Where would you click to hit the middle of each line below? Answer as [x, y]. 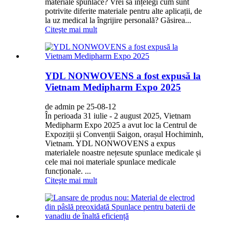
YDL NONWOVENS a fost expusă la [123, 76]
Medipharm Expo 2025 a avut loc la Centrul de [121, 125]
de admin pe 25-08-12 [81, 107]
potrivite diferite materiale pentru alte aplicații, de [123, 11]
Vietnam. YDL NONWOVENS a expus [110, 144]
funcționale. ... [68, 171]
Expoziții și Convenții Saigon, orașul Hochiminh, [124, 134]
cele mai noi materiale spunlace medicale [110, 162]
